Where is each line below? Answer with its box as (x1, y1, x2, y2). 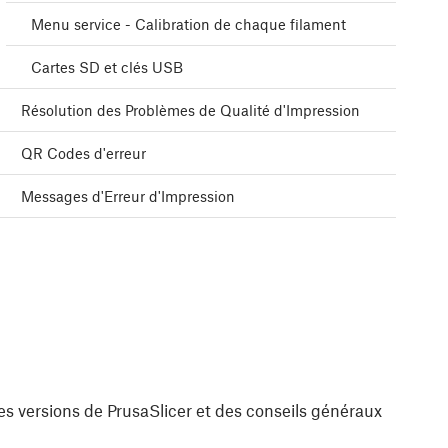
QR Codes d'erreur (21, 144, 146, 163)
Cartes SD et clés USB (31, 58, 183, 77)
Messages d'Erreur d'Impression (21, 187, 235, 206)
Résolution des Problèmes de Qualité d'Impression (21, 101, 360, 120)
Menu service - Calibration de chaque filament (31, 15, 346, 34)
